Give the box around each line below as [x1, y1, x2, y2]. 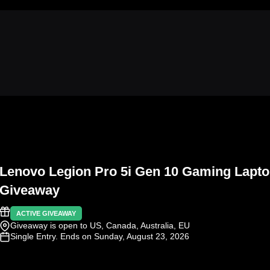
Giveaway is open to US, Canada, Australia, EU [10, 220, 190, 230]
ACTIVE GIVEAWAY [16, 209, 76, 217]
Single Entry [10, 231, 55, 241]
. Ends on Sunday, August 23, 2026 [55, 231, 189, 241]
